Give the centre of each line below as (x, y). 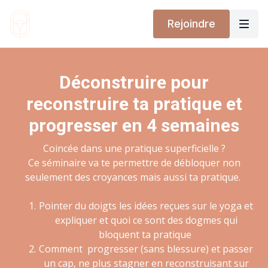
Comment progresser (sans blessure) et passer (146, 249)
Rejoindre (191, 23)
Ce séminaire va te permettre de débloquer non (134, 163)
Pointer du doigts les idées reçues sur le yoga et (146, 206)
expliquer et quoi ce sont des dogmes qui (146, 220)
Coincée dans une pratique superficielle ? (134, 148)
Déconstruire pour (134, 82)
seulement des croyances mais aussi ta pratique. (134, 177)
